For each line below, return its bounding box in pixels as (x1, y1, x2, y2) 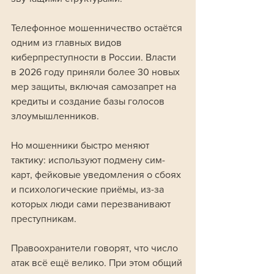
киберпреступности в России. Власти (11, 52, 179, 63)
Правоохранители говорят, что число (11, 243, 180, 254)
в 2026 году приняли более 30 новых (11, 67, 182, 78)
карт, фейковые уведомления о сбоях (11, 169, 183, 180)
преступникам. (11, 213, 76, 224)
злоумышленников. (11, 111, 102, 122)
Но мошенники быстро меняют (11, 140, 152, 151)
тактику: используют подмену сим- (11, 155, 165, 166)
